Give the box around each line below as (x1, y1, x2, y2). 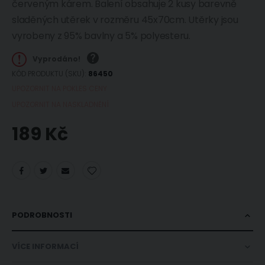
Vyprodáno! (33, 54, 80, 64)
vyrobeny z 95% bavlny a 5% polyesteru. (12, 28, 190, 43)
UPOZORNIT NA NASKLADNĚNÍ (12, 99, 109, 109)
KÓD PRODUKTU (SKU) (12, 68, 85, 79)
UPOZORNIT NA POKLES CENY (12, 83, 107, 93)
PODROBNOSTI (12, 209, 72, 221)
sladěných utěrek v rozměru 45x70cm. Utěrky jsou (12, 12, 238, 27)
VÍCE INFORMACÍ (12, 241, 79, 253)
